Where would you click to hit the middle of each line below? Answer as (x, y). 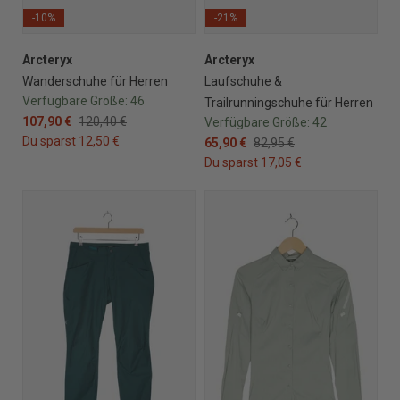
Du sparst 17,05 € (253, 162)
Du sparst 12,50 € (71, 141)
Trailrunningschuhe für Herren (289, 102)
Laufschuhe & (243, 81)
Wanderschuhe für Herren (95, 81)
